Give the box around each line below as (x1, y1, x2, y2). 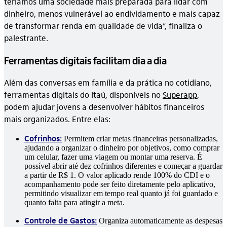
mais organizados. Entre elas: (4, 113, 110, 124)
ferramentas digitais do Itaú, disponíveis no (4, 89, 163, 100)
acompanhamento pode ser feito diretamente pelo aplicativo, (24, 179, 215, 188)
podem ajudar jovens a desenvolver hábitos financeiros (4, 101, 204, 112)
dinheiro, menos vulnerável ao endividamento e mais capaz (4, 8, 220, 19)
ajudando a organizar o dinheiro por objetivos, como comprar (24, 143, 219, 152)
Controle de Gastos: (24, 214, 97, 225)
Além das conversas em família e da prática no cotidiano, (4, 77, 212, 88)
